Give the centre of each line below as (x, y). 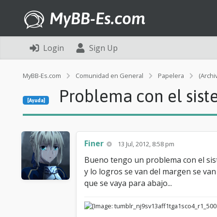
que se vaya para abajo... (128, 183)
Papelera (171, 76)
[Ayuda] (36, 100)
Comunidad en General (109, 76)
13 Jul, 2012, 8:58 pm (146, 144)
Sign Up (103, 48)
